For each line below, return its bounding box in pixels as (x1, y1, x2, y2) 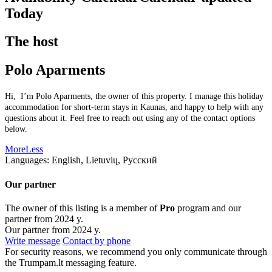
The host (5, 33, 58, 50)
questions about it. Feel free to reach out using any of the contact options (5, 114, 255, 123)
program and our (175, 202, 241, 213)
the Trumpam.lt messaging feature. (5, 257, 137, 268)
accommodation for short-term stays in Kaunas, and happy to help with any (5, 103, 263, 112)
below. (5, 124, 27, 134)
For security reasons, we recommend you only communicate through (5, 246, 267, 257)
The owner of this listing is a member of (5, 202, 160, 213)
